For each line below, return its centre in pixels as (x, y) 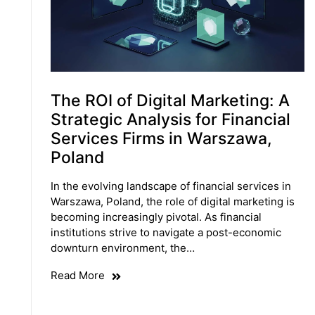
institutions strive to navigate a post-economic (166, 233)
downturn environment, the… (122, 248)
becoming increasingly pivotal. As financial (156, 217)
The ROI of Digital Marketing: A (170, 101)
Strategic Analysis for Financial (170, 120)
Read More (77, 276)
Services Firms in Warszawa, (161, 139)
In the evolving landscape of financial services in (171, 186)
